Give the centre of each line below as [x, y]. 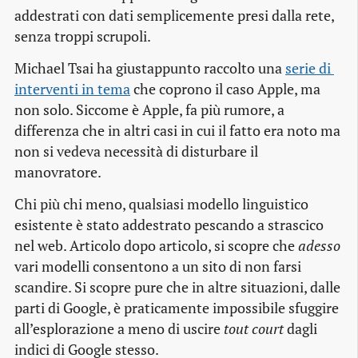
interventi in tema [72, 89]
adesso [319, 246]
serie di [308, 69]
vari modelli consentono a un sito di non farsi [158, 267]
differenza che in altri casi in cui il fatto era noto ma [177, 131]
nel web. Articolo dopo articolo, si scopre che [156, 246]
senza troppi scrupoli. [83, 37]
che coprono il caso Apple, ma [225, 89]
